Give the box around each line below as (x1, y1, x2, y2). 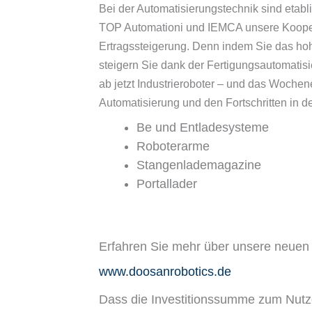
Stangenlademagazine (136, 158, 261, 172)
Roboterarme (136, 139, 210, 153)
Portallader (136, 177, 197, 191)
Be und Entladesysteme (136, 120, 269, 134)
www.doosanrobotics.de (99, 265, 231, 279)
